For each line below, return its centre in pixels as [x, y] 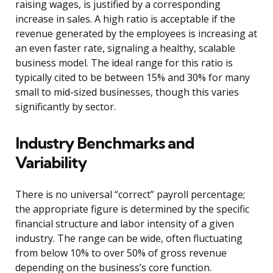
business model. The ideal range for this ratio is [124, 63]
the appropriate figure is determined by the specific [132, 209]
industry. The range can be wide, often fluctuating [129, 239]
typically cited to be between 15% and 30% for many [133, 78]
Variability [51, 163]
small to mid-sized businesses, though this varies [127, 92]
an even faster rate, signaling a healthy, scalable [125, 48]
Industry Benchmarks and [105, 143]
